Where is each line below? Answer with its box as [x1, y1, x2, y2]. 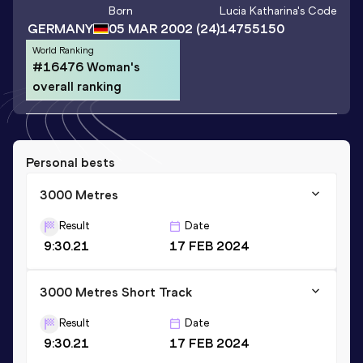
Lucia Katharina [219, 4, 297, 19]
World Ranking [32, 44, 94, 56]
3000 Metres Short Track [40, 284, 192, 300]
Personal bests [26, 154, 115, 170]
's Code [297, 4, 336, 19]
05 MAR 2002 [108, 21, 193, 37]
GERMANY [27, 20, 93, 36]
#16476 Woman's [32, 58, 140, 75]
